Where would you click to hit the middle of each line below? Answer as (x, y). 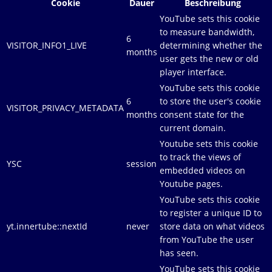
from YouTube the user (207, 239)
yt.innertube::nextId (47, 226)
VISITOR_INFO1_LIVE (47, 45)
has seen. (179, 253)
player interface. (193, 72)
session (141, 163)
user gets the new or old (209, 58)
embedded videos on (202, 170)
